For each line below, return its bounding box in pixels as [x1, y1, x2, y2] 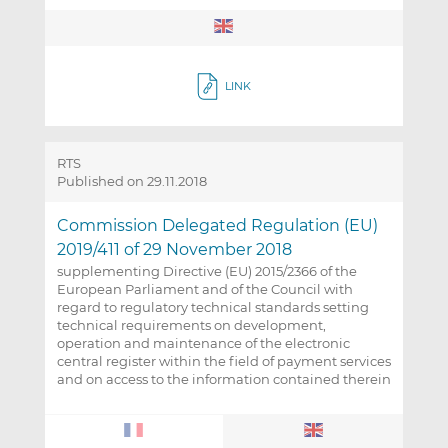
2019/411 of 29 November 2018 [56, 240, 292, 260]
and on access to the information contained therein [56, 371, 391, 388]
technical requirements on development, [56, 317, 326, 334]
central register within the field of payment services [56, 353, 391, 370]
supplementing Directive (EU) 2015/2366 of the [56, 263, 357, 280]
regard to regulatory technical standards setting [56, 299, 369, 316]
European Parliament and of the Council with [56, 281, 353, 298]
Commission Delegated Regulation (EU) [56, 216, 378, 236]
